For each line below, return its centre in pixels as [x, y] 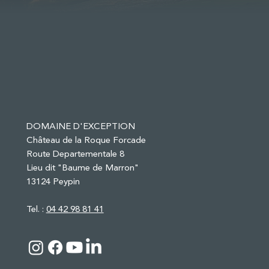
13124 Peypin [53, 182]
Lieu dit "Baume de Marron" [82, 168]
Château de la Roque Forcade [86, 140]
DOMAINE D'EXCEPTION [80, 126]
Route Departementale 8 [75, 154]
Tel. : [36, 209]
